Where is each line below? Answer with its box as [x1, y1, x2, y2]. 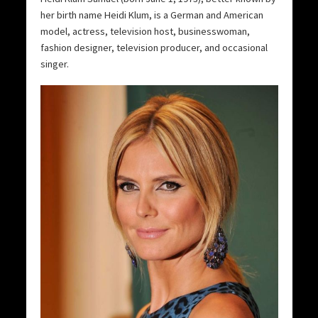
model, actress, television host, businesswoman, [40, 25, 250, 38]
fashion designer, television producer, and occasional [40, 41, 268, 55]
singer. [40, 57, 69, 71]
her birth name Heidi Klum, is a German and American [40, 9, 263, 22]
